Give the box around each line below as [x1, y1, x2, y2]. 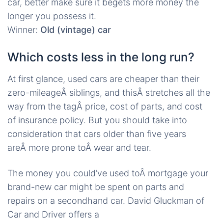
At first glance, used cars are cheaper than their [7, 74, 199, 84]
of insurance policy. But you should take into [7, 115, 187, 125]
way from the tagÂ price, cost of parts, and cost [7, 101, 202, 111]
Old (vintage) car [40, 25, 111, 35]
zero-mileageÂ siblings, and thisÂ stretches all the [7, 87, 210, 98]
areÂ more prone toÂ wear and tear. [7, 142, 151, 153]
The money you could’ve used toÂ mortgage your [7, 168, 208, 178]
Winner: [7, 25, 40, 35]
